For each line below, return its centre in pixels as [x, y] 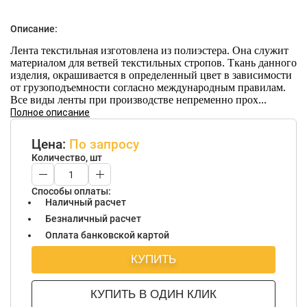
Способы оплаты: [71, 191]
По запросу [104, 144]
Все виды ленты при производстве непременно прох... [138, 100]
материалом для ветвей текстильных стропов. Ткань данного [153, 63]
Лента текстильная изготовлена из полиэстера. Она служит [149, 50]
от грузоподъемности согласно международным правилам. [148, 87]
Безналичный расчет [93, 219]
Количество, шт [67, 158]
